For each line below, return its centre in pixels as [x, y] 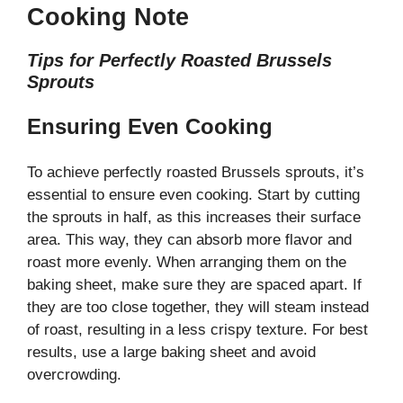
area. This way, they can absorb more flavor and [189, 240]
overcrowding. [74, 375]
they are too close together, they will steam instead [198, 308]
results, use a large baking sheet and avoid [171, 353]
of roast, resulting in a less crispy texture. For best [197, 330]
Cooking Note [108, 18]
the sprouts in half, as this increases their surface [194, 218]
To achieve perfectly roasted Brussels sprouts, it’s [196, 173]
